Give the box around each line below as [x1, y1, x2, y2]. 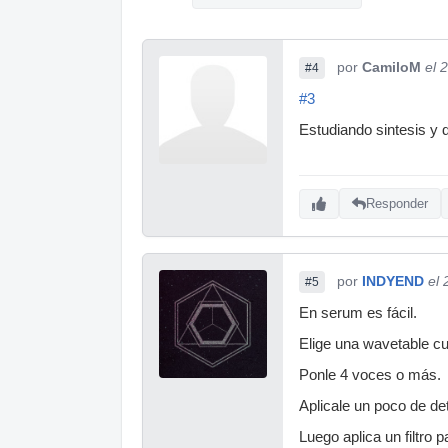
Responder [366, 196, 428, 212]
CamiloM [362, 58, 421, 75]
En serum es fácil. [299, 304, 417, 321]
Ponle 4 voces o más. [299, 366, 441, 383]
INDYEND [362, 272, 424, 289]
